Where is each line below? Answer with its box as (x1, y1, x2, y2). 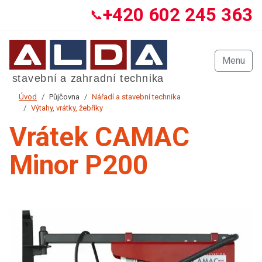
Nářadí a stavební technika (92, 92, 181, 101)
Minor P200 (9, 149, 148, 181)
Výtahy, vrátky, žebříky (31, 104, 103, 112)
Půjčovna (49, 92, 80, 101)
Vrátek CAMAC (9, 121, 189, 153)
